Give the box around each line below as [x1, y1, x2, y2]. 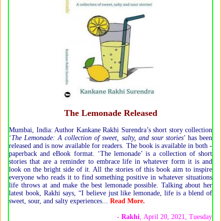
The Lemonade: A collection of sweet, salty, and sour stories [11, 134, 184, 142]
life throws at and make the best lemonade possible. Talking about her [9, 181, 212, 189]
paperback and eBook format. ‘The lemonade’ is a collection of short [9, 149, 212, 157]
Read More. [110, 197, 145, 205]
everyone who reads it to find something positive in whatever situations [9, 173, 212, 181]
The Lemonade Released [64, 108, 157, 118]
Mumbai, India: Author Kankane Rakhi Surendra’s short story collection [9, 126, 212, 134]
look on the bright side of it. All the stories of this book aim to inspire [9, 165, 212, 173]
